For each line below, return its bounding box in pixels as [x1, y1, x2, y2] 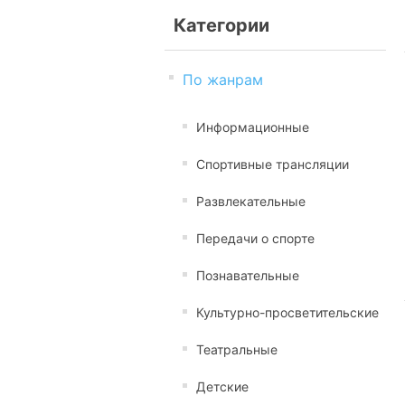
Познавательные [196, 268, 299, 283]
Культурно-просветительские [196, 305, 379, 320]
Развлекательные [196, 193, 306, 209]
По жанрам [183, 71, 263, 89]
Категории [174, 14, 269, 36]
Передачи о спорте [196, 231, 315, 246]
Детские [196, 379, 249, 394]
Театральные [196, 342, 278, 357]
